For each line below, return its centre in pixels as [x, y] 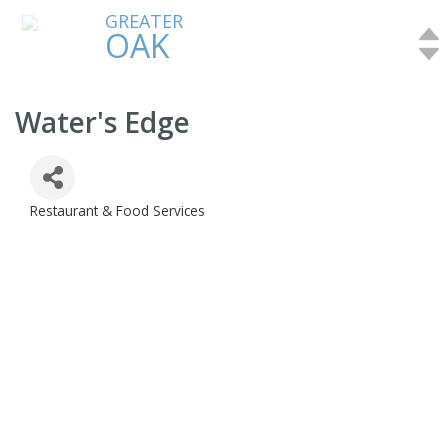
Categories [60, 225]
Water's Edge [102, 122]
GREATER [144, 21]
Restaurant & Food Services [117, 210]
